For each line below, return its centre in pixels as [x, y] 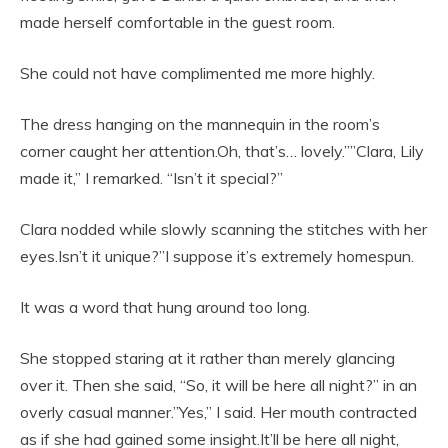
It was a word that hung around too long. [165, 307]
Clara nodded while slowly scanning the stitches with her [223, 229]
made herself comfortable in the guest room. [177, 22]
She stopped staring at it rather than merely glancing [207, 358]
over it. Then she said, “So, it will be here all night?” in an [218, 385]
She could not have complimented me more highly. [197, 73]
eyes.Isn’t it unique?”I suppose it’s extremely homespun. [217, 256]
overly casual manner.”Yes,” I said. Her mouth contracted [218, 412]
